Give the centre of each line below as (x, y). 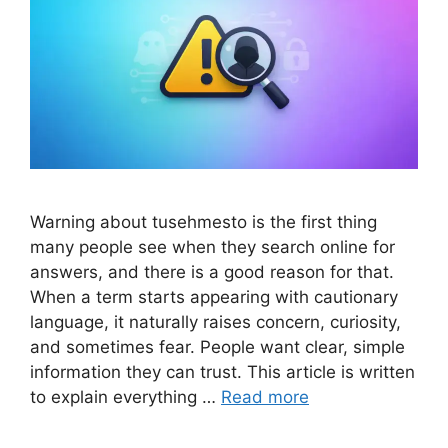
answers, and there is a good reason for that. (212, 272)
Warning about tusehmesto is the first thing (203, 222)
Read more (265, 397)
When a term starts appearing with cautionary (214, 297)
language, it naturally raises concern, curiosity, (215, 322)
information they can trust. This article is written (222, 372)
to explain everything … (125, 397)
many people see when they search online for (212, 247)
